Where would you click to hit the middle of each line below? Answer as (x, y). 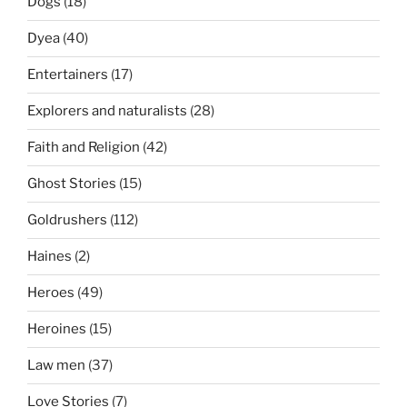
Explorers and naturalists (107, 111)
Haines (50, 257)
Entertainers (68, 75)
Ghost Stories (72, 184)
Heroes (51, 293)
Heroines (57, 329)
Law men (56, 366)
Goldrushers (67, 220)
